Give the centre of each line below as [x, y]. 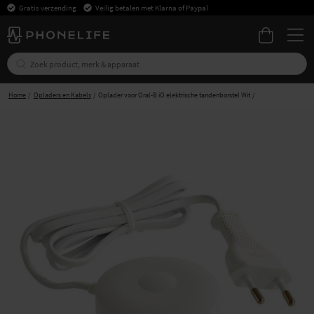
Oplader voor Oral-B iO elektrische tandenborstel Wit [175, 95]
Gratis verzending [48, 8]
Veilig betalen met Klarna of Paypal [152, 8]
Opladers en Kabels [62, 95]
